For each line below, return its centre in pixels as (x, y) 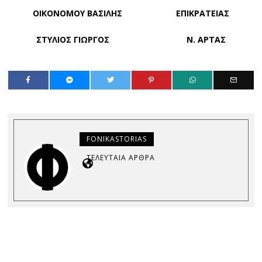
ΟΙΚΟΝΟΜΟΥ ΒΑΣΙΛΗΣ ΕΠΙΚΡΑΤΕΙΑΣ (131, 13)
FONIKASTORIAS (117, 139)
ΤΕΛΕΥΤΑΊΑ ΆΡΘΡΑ (121, 158)
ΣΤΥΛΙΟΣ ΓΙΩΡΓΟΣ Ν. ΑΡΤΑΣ (131, 40)
